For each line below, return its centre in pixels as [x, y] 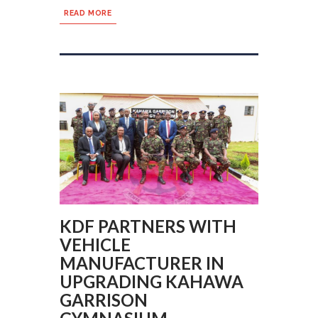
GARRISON [104, 300]
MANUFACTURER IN [142, 263]
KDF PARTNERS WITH [148, 226]
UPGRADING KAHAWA [152, 282]
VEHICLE [95, 245]
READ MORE [88, 12]
